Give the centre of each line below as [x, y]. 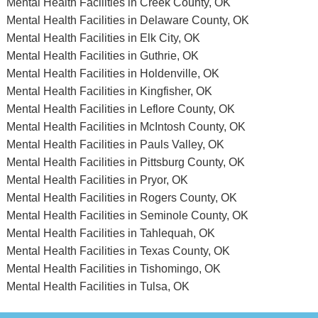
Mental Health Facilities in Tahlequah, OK [110, 233]
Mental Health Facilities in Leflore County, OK [120, 109]
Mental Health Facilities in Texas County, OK [118, 251]
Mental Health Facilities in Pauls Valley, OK [115, 144]
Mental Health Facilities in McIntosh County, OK [126, 126]
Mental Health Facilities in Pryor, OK [97, 180]
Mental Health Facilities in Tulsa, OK [98, 286]
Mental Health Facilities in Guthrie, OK [102, 55]
